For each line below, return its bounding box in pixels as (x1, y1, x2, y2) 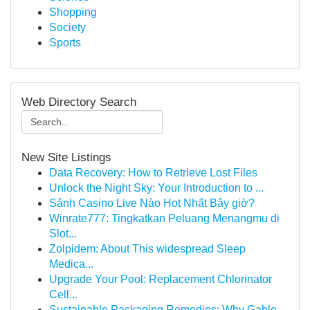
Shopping (49, 6, 97, 18)
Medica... (49, 258, 93, 270)
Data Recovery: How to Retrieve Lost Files (49, 167, 257, 179)
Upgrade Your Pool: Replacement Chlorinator (49, 273, 272, 285)
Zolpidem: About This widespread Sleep (49, 243, 246, 255)
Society (49, 21, 86, 33)
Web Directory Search (21, 95, 136, 109)
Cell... (49, 289, 77, 300)
